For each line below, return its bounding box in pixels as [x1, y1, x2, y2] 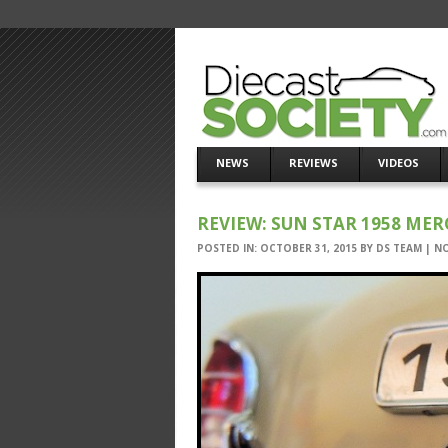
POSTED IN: [197, 241, 260, 255]
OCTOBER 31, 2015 [260, 241, 357, 255]
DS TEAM [376, 241, 422, 255]
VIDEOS [378, 155, 419, 170]
